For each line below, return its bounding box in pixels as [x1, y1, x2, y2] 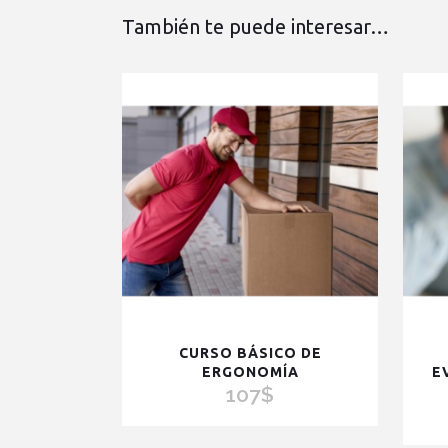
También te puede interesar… [122, 15, 389, 38]
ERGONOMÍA [201, 364, 299, 381]
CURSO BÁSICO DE [178, 345, 322, 362]
